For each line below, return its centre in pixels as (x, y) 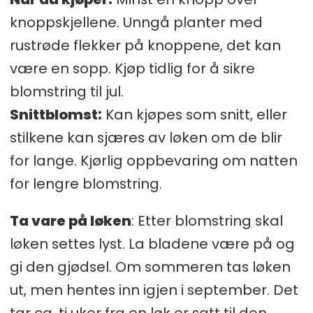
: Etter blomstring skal (207, 221)
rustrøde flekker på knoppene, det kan (145, 46)
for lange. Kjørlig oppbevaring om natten (153, 161)
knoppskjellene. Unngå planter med (136, 23)
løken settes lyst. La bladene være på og (152, 244)
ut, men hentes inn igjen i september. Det (154, 290)
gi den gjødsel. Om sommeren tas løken (150, 267)
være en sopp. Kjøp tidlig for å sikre (132, 69)
